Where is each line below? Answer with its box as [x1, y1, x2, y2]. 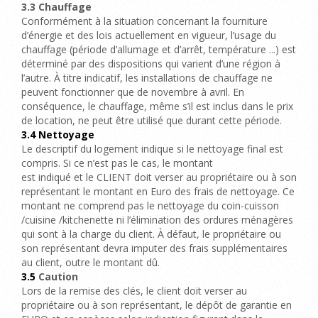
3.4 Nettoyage [21, 128, 94, 141]
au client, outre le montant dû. [21, 256, 160, 269]
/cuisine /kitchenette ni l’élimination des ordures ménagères [21, 213, 293, 226]
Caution [35, 270, 78, 283]
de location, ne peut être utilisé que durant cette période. [21, 114, 282, 127]
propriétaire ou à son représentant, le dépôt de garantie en [21, 298, 292, 312]
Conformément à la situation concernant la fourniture [21, 14, 268, 28]
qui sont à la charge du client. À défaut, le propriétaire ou [21, 227, 281, 241]
